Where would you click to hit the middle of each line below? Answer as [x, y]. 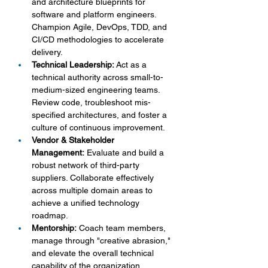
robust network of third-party [87, 165]
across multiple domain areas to [93, 190]
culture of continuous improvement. [98, 127]
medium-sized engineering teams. [97, 90]
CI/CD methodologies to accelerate [99, 39]
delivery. [47, 52]
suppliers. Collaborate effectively [94, 178]
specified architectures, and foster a [100, 115]
